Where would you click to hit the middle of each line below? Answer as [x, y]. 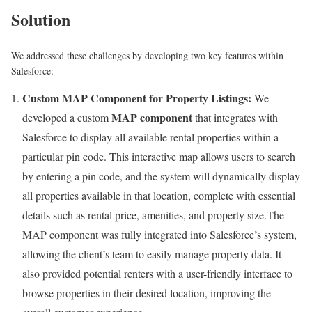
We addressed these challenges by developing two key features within [147, 55]
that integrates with [235, 117]
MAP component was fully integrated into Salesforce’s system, [159, 234]
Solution [41, 19]
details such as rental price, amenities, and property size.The [153, 214]
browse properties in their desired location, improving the [147, 292]
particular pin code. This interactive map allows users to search [159, 156]
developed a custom [67, 117]
